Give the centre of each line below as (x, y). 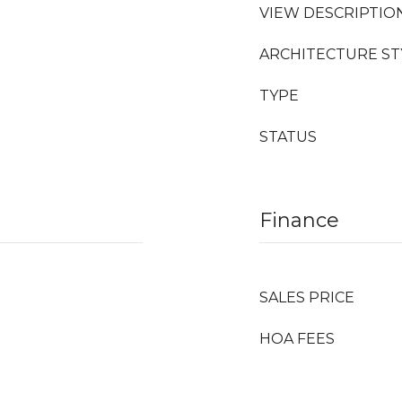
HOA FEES (297, 339)
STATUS (288, 137)
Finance (299, 220)
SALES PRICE (307, 297)
